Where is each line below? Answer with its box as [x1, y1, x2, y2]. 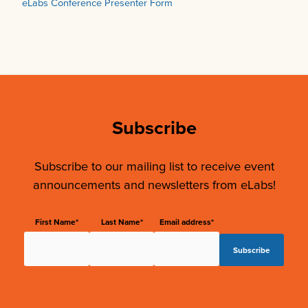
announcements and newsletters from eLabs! [32, 175, 276, 195]
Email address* [159, 215, 214, 228]
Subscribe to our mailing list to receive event [34, 157, 274, 176]
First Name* [34, 215, 78, 228]
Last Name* [100, 215, 143, 228]
